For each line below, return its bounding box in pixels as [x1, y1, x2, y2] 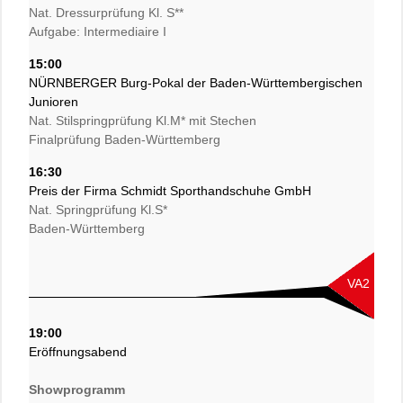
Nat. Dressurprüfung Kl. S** [29, 5, 184, 20]
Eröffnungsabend [29, 345, 127, 359]
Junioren [29, 94, 78, 109]
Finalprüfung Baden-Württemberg [29, 132, 220, 147]
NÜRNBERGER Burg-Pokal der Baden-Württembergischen [29, 76, 363, 90]
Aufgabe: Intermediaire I [29, 24, 166, 39]
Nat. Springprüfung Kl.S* [29, 202, 167, 217]
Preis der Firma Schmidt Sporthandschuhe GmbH [29, 184, 311, 198]
